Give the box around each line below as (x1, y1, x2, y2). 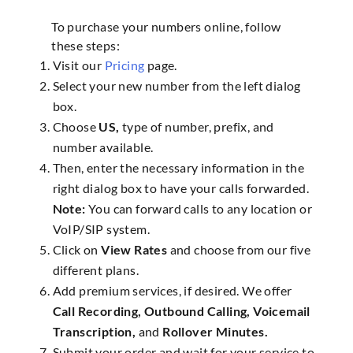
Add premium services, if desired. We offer (52, 283, 292, 299)
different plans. (52, 262, 139, 278)
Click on (52, 242, 102, 258)
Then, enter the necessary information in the (52, 160, 305, 176)
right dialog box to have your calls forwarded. (52, 180, 309, 196)
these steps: (51, 38, 121, 54)
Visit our (52, 58, 105, 73)
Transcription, (52, 324, 136, 340)
